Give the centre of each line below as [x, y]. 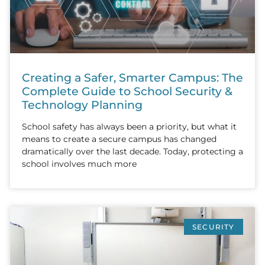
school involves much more [79, 164]
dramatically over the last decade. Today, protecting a [132, 151]
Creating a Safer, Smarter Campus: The [132, 77]
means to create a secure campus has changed [119, 139]
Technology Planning [82, 104]
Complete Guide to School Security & [127, 91]
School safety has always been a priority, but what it [129, 126]
